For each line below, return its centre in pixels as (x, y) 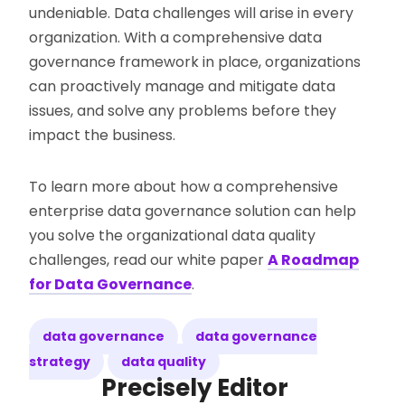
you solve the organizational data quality (173, 236)
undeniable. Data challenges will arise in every (192, 14)
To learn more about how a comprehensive (184, 187)
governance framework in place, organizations (195, 62)
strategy (60, 362)
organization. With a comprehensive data (176, 38)
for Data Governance (111, 285)
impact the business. (103, 136)
